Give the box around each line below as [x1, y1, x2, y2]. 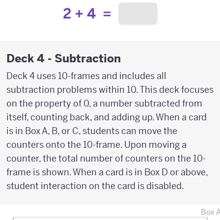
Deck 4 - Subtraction [6, 51, 121, 66]
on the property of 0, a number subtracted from [6, 98, 202, 110]
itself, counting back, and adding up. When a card [6, 111, 207, 123]
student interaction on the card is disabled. [6, 180, 184, 192]
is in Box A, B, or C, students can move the [6, 125, 177, 137]
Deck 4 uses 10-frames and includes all [6, 70, 166, 82]
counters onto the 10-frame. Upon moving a [6, 139, 187, 151]
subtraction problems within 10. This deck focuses [6, 84, 214, 96]
